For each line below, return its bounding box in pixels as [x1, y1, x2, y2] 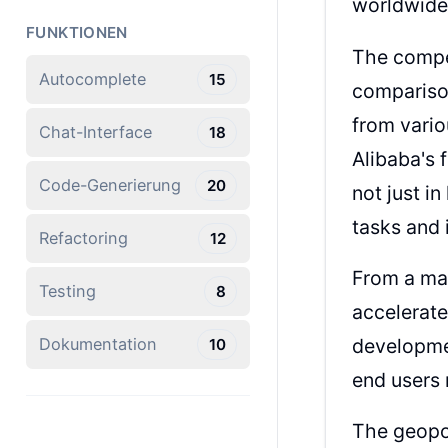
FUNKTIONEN [26, 23, 128, 43]
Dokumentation [39, 334, 158, 355]
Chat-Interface [39, 122, 153, 143]
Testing [39, 281, 97, 302]
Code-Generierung [39, 175, 182, 196]
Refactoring [39, 228, 129, 249]
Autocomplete [39, 69, 147, 90]
